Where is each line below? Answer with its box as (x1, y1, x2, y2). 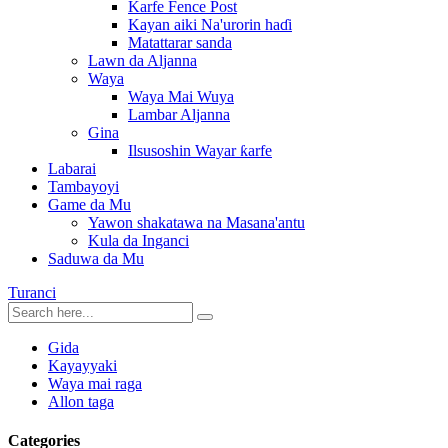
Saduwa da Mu (48, 250, 144, 267)
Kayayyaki (48, 357, 117, 374)
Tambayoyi (48, 178, 119, 195)
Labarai (48, 160, 96, 177)
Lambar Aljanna (128, 106, 230, 123)
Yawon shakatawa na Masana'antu (88, 214, 305, 231)
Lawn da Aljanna (88, 52, 197, 69)
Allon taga (48, 393, 114, 410)
